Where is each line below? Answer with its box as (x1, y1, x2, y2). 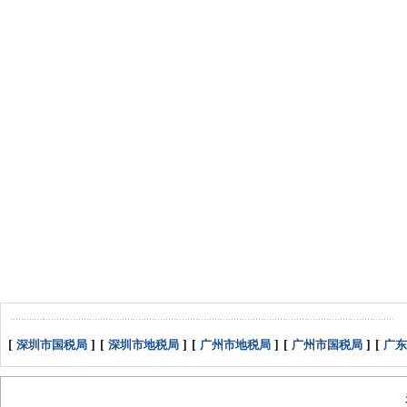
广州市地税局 (199, 338, 271, 352)
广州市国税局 (291, 338, 362, 352)
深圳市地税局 (107, 338, 179, 352)
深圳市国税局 (15, 338, 87, 352)
